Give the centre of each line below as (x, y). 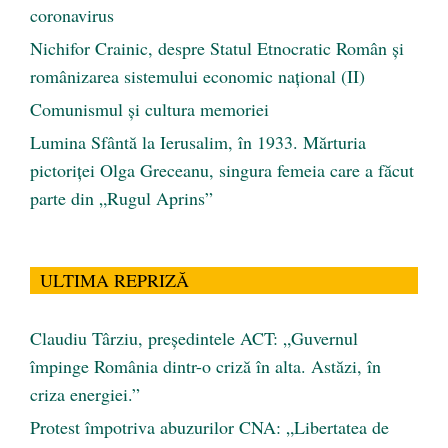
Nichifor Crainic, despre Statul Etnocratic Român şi (217, 48)
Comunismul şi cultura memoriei (149, 109)
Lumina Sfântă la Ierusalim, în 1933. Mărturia (198, 142)
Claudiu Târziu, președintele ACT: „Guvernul (194, 338)
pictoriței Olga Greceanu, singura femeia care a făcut (222, 170)
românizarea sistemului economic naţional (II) (197, 76)
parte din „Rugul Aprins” (121, 198)
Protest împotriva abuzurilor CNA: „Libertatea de (209, 427)
